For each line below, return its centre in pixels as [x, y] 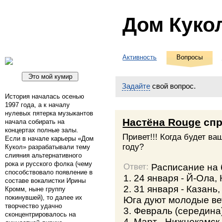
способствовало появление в [49, 172]
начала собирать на [35, 121]
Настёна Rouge [162, 122]
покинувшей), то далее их [44, 197]
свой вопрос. [173, 86]
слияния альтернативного [43, 155]
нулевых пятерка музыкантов [49, 113]
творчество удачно [33, 206]
